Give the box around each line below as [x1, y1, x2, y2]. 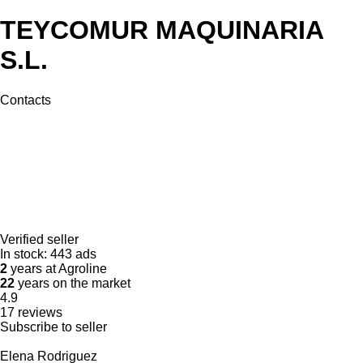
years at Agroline [7, 261, 107, 275]
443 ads [50, 246, 96, 261]
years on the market [15, 275, 130, 290]
